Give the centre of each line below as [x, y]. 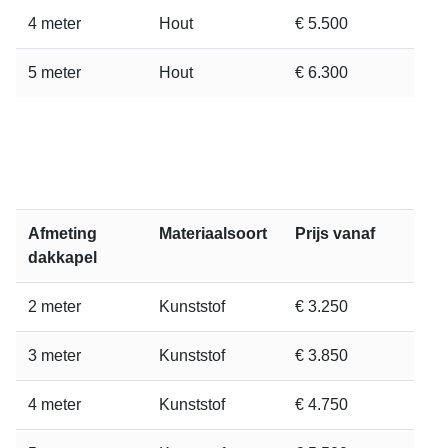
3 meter [54, 355]
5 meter [54, 72]
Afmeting [62, 233]
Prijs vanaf [335, 233]
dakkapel [62, 257]
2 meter [54, 306]
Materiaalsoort [213, 233]
